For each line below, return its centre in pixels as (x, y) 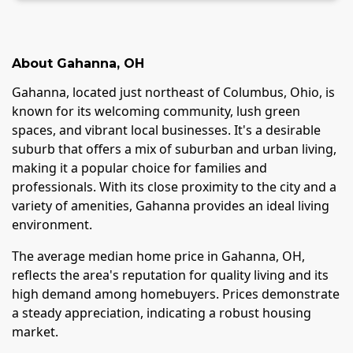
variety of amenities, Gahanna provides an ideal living (171, 206)
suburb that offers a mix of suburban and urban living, (174, 149)
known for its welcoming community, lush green (156, 111)
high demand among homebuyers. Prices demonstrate (176, 294)
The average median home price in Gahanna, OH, (158, 256)
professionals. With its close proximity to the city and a (174, 187)
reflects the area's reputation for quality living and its (170, 275)
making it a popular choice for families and (139, 168)
